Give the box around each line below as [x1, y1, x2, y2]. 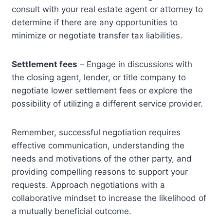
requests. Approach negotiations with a [12, 180, 165, 190]
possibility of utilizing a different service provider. [12, 99, 203, 109]
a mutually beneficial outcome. [12, 206, 131, 217]
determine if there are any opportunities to [12, 18, 178, 28]
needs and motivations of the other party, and [12, 154, 192, 164]
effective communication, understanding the [12, 141, 184, 151]
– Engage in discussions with [77, 59, 192, 70]
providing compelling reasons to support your [12, 167, 188, 177]
